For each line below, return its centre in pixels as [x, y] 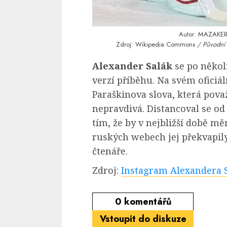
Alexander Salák [132, 66]
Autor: [189, 34]
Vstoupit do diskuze [143, 219]
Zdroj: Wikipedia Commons [155, 45]
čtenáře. [110, 151]
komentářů [146, 202]
